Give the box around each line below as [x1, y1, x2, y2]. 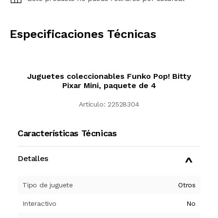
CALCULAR [103, 13, 136, 20]
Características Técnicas [18, 128, 117, 139]
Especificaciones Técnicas [10, 27, 156, 41]
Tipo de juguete [22, 181, 73, 189]
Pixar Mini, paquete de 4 [62, 81, 156, 91]
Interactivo [22, 200, 56, 208]
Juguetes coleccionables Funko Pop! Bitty [27, 72, 191, 81]
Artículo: [79, 100, 106, 109]
